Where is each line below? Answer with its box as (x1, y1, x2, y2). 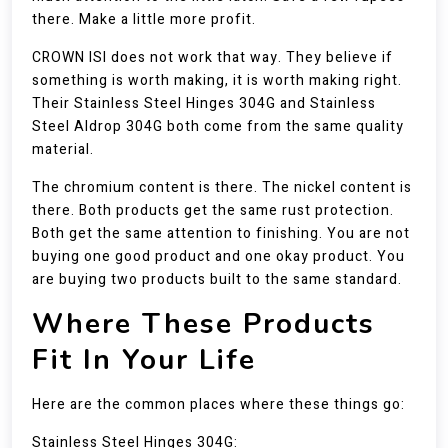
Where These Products (32, 305, 375, 343)
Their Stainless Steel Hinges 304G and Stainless (32, 93, 376, 114)
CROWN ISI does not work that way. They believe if (32, 47, 393, 68)
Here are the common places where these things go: (32, 394, 405, 415)
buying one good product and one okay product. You (32, 246, 405, 267)
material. (32, 139, 94, 160)
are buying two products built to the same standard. (32, 269, 402, 290)
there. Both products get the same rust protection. (32, 200, 394, 221)
